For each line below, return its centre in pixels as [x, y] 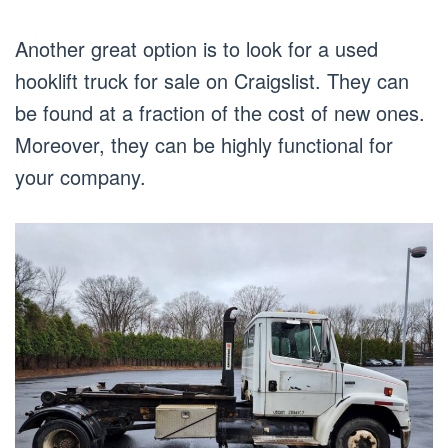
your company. [80, 177]
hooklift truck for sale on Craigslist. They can [212, 81]
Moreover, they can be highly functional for [204, 145]
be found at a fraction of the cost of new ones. [220, 113]
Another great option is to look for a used [196, 49]
